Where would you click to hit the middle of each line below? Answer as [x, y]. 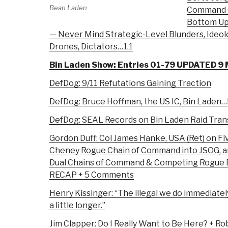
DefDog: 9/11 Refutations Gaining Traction [130, 83]
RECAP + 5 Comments [92, 175]
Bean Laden [68, 7]
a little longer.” [77, 206]
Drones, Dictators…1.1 [91, 47]
